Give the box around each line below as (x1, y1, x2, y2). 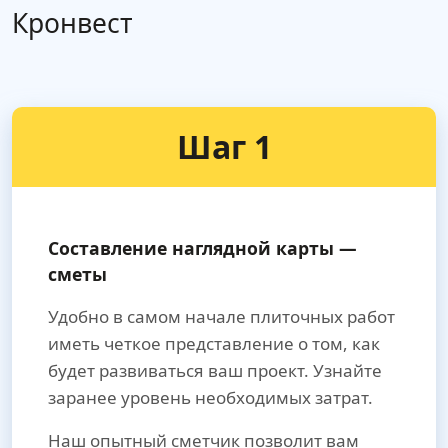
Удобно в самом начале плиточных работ (48, 305, 395, 329)
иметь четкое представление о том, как (48, 332, 380, 356)
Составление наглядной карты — (48, 236, 357, 261)
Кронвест (12, 5, 133, 42)
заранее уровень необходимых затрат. (48, 386, 373, 410)
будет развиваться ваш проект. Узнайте (48, 359, 382, 383)
